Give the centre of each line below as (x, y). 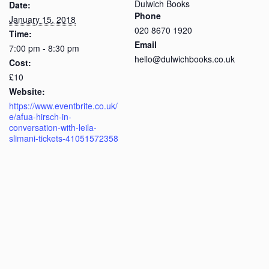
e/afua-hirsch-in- (40, 116)
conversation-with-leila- (53, 127)
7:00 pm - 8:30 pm (44, 48)
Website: (27, 91)
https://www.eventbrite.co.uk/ (63, 106)
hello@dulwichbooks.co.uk (185, 59)
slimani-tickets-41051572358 (64, 138)
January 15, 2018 (42, 19)
